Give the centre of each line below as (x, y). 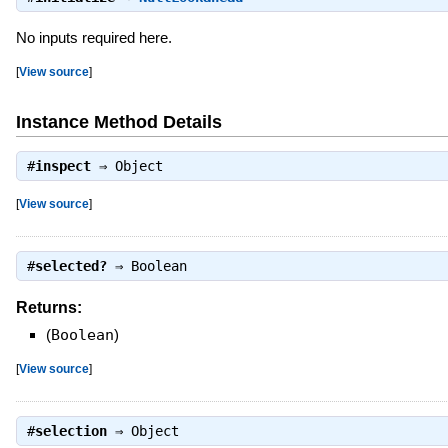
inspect (62, 166)
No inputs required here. (93, 38)
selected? (70, 265)
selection (70, 431)
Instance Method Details (118, 122)
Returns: (48, 307)
